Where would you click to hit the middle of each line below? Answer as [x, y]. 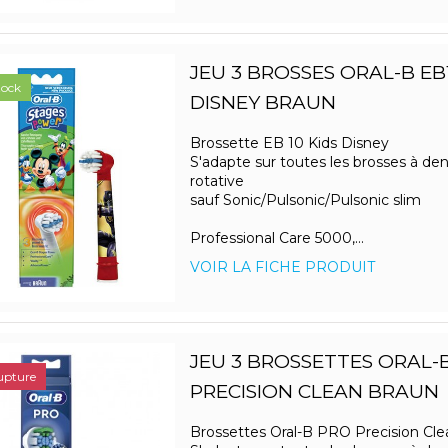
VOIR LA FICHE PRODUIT [282, 267]
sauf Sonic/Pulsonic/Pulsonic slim [305, 200]
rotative [216, 181]
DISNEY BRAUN [262, 103]
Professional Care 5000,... [276, 238]
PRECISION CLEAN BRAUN [314, 392]
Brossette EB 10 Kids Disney [289, 143]
